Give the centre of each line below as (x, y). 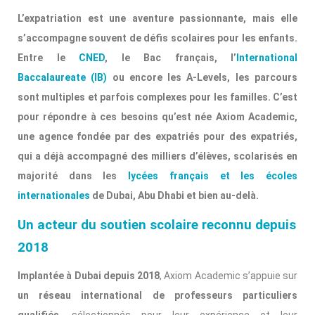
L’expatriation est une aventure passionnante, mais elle (157, 19)
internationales (54, 196)
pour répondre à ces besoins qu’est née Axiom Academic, (157, 117)
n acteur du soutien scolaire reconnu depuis (161, 225)
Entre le (48, 58)
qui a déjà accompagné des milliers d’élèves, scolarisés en (157, 156)
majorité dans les (73, 176)
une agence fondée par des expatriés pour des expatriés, (157, 137)
